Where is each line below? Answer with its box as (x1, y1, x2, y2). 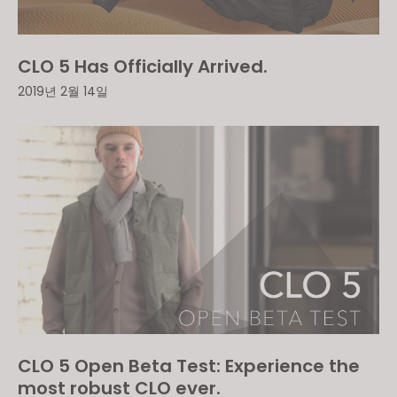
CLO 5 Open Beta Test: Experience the (18, 354, 360, 378)
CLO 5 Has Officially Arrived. (18, 54, 268, 79)
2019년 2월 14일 (18, 82, 108, 100)
